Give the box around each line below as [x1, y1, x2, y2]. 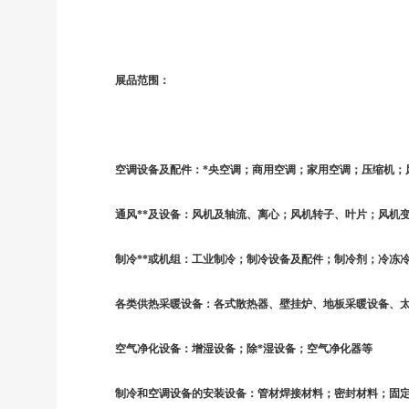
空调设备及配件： [115, 163, 203, 176]
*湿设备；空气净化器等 [257, 341, 375, 355]
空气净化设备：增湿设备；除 [115, 341, 257, 355]
